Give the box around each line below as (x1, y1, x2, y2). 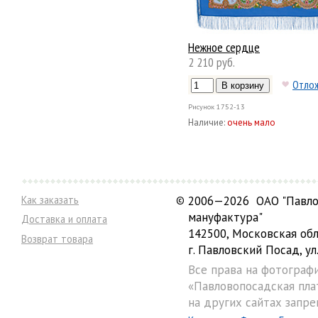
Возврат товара (21, 231, 93, 246)
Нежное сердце (188, 39, 260, 56)
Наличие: (188, 116, 225, 129)
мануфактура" (188, 209, 263, 226)
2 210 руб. (188, 54, 235, 71)
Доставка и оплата (21, 212, 107, 226)
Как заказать (21, 193, 79, 207)
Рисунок (188, 102, 214, 111)
